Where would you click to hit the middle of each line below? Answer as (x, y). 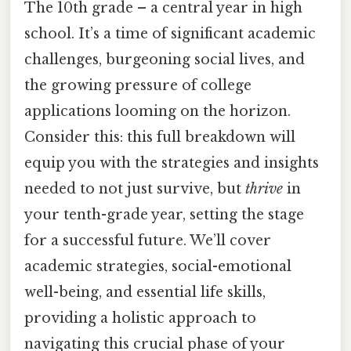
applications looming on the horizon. (157, 111)
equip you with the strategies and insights (172, 163)
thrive (264, 188)
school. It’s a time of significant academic (170, 33)
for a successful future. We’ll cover (148, 240)
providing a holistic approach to (140, 318)
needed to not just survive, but (135, 188)
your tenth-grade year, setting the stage (164, 214)
